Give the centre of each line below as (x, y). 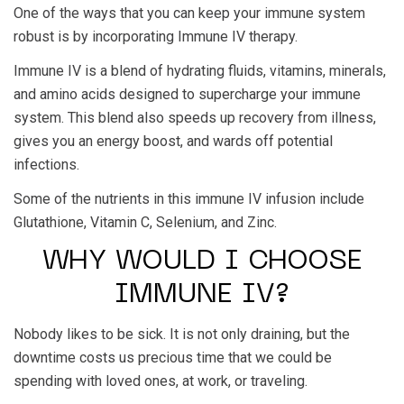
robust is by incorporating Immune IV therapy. (156, 37)
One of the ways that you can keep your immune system (189, 13)
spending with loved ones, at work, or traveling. (161, 381)
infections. (46, 165)
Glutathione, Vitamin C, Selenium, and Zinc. (145, 222)
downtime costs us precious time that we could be (173, 358)
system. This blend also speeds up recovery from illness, (195, 118)
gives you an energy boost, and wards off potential (173, 141)
